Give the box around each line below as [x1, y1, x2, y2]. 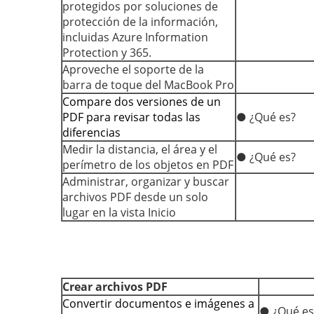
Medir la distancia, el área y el [62, 142, 217, 157]
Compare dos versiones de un [62, 94, 221, 109]
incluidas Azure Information [62, 29, 208, 45]
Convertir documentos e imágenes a [62, 296, 254, 311]
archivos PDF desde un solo [62, 189, 208, 205]
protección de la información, [62, 14, 218, 29]
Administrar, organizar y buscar [62, 174, 229, 189]
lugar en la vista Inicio [62, 205, 176, 220]
